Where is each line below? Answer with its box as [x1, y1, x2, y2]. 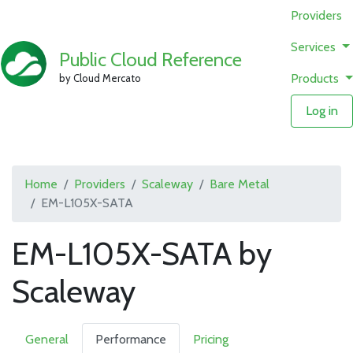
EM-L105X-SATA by [12, 234, 272, 273]
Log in [306, 103, 339, 118]
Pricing [193, 332, 229, 347]
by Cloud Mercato [59, 71, 142, 84]
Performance [95, 332, 166, 347]
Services [291, 39, 340, 54]
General [25, 332, 69, 347]
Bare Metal [210, 176, 269, 191]
